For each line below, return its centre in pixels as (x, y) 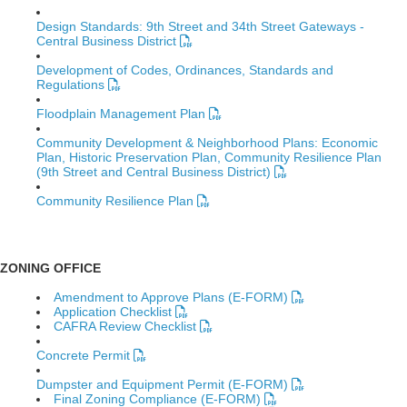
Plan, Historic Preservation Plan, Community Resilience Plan (209, 157)
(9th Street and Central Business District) (155, 172)
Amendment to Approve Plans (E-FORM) (173, 297)
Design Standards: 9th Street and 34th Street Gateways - (200, 26)
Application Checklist (114, 312)
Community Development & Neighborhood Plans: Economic (207, 143)
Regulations (72, 84)
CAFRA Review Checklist (127, 326)
